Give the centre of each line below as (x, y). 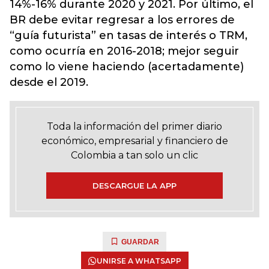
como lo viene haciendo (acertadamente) (127, 66)
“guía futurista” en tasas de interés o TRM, (128, 35)
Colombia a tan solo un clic (134, 155)
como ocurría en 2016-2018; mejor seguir (124, 51)
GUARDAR (140, 242)
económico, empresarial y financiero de (134, 141)
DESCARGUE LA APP (134, 185)
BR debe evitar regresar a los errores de (122, 20)
